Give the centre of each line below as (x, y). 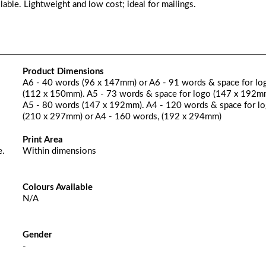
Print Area (42, 140)
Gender (37, 235)
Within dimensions (59, 151)
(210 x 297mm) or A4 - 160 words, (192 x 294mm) (122, 117)
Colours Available (57, 187)
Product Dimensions (63, 72)
